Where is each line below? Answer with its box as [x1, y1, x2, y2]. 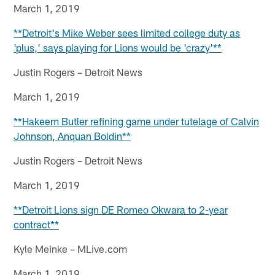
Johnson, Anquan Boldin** [14, 129, 131, 142]
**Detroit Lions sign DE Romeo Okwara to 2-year [14, 203, 228, 215]
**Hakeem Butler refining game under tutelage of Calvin [14, 114, 260, 127]
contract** [14, 217, 60, 230]
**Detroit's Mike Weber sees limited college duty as [14, 26, 241, 39]
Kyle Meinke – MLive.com [14, 242, 128, 255]
